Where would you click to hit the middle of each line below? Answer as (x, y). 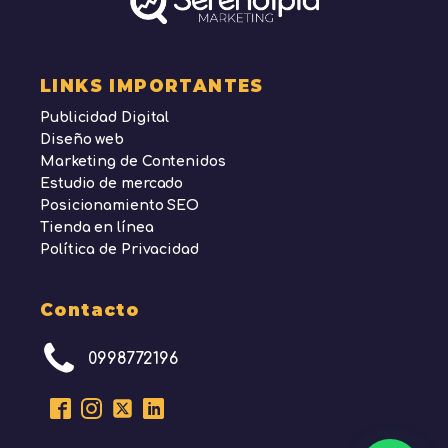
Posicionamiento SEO (120, 206)
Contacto (90, 310)
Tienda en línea (97, 228)
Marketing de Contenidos (133, 162)
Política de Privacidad (119, 250)
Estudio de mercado (112, 184)
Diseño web (82, 140)
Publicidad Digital (105, 118)
